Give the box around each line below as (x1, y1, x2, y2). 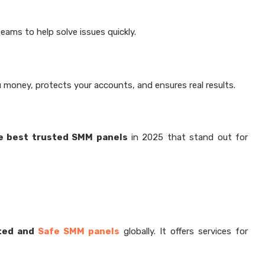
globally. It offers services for (119, 226, 248, 237)
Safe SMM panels (34, 226, 119, 237)
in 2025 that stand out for (127, 132, 248, 143)
